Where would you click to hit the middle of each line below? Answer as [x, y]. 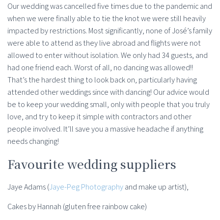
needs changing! [33, 141]
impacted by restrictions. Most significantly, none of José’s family [110, 31]
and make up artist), [156, 187]
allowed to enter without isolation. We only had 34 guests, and [108, 55]
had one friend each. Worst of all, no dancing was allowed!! [100, 68]
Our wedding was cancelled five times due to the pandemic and [110, 6]
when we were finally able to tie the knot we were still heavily [107, 19]
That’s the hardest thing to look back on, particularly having [102, 80]
